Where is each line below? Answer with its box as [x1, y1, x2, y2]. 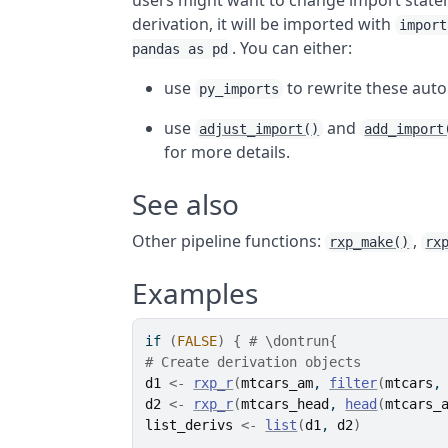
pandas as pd [132, 41, 229, 57]
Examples [132, 274, 259, 312]
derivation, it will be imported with [132, 13, 396, 35]
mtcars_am [241, 375, 314, 391]
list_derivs [145, 417, 234, 433]
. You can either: [232, 37, 353, 59]
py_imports [199, 81, 280, 97]
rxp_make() [329, 234, 410, 250]
